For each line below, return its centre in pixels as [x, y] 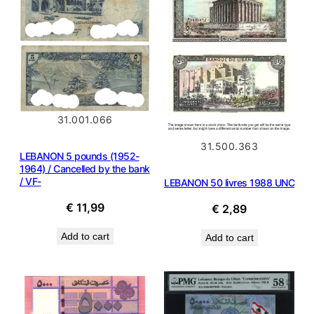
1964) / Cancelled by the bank [85, 169]
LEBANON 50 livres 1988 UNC [229, 183]
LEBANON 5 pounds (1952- [80, 156]
